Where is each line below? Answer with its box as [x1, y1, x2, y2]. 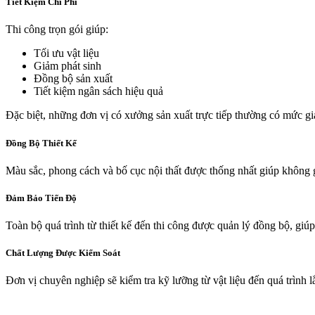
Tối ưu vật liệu [34, 47, 99, 60]
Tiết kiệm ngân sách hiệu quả [34, 85, 163, 98]
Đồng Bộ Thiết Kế [6, 137, 77, 148]
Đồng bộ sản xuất [34, 72, 112, 85]
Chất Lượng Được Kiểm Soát [6, 247, 120, 259]
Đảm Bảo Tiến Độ [6, 192, 77, 203]
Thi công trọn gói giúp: [6, 23, 108, 36]
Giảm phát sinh [34, 60, 101, 72]
